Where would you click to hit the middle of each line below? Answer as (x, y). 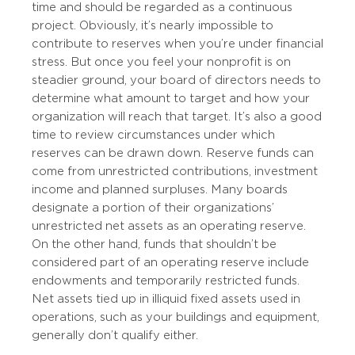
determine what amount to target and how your (171, 99)
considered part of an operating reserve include (170, 263)
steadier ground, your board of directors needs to (176, 80)
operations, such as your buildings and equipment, (176, 317)
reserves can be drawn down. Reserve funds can (173, 153)
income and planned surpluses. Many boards (160, 190)
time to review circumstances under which (153, 135)
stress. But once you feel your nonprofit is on (161, 62)
